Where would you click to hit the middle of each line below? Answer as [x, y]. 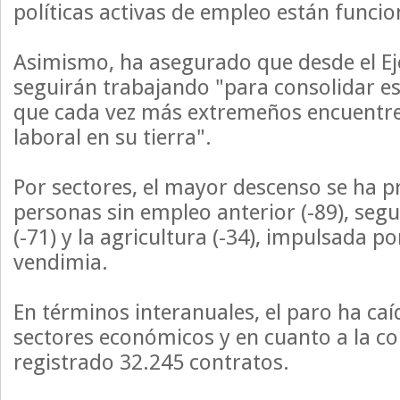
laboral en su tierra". [112, 137]
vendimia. [61, 262]
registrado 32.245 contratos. [151, 362]
